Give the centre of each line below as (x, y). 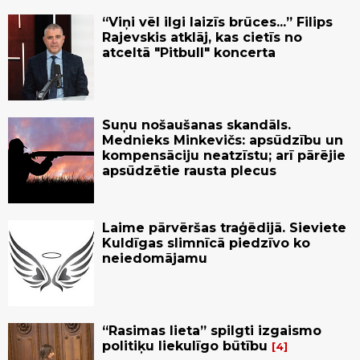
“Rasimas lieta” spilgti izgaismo (212, 331)
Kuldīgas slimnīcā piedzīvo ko (206, 243)
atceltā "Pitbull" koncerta (189, 53)
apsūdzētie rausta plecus (189, 171)
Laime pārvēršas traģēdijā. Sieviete (224, 228)
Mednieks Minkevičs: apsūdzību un (223, 141)
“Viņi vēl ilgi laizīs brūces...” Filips (217, 22)
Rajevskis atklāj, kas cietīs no (202, 38)
